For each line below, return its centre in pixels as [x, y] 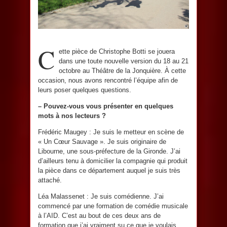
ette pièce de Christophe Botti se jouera [117, 51]
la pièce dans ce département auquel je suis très [109, 170]
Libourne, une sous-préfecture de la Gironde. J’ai [109, 151]
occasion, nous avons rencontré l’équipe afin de [108, 80]
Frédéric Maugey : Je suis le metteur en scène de [111, 132]
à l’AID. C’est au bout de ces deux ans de [99, 215]
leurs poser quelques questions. [85, 90]
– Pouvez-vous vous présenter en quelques [106, 106]
